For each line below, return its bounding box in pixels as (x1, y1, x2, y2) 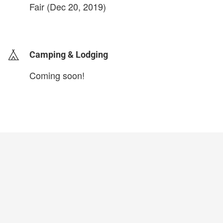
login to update (29, 17, 76, 27)
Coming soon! (29, 69, 85, 82)
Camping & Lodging (29, 49, 108, 60)
